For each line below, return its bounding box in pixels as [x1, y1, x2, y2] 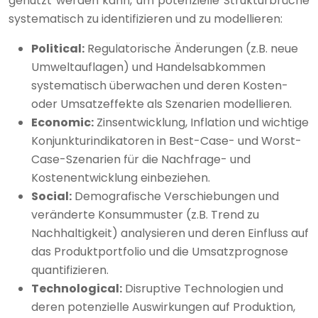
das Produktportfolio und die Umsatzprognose [31, 243, 288, 260]
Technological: [31, 280, 122, 297]
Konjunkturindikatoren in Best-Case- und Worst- [31, 132, 302, 149]
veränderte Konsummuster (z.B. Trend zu [31, 206, 259, 223]
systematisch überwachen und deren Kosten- [31, 77, 288, 94]
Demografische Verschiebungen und [72, 187, 279, 204]
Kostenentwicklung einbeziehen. [31, 169, 210, 186]
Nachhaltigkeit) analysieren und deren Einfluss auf [31, 224, 309, 241]
